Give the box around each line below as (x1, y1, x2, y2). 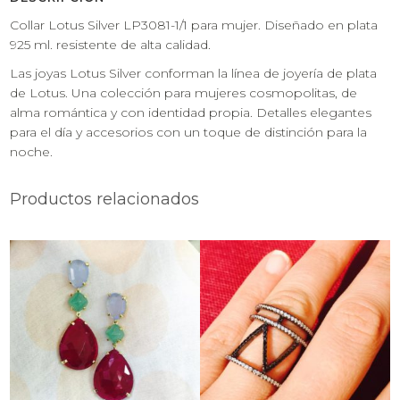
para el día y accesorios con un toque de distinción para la (10, 123, 368, 140)
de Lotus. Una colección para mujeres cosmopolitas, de (10, 84, 358, 101)
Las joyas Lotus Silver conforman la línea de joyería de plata (10, 64, 378, 81)
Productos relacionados (10, 188, 200, 209)
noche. (10, 143, 54, 160)
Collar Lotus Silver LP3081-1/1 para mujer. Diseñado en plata (10, 16, 379, 33)
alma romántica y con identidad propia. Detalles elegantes (10, 104, 372, 121)
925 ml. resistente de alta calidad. (10, 36, 212, 53)
